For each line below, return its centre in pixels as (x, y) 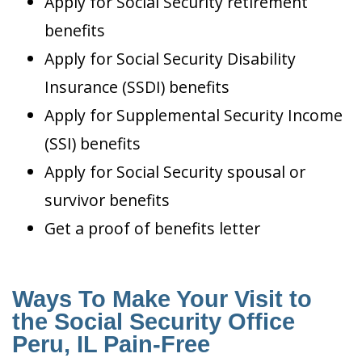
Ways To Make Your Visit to (162, 299)
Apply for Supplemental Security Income (194, 116)
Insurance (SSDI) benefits (137, 87)
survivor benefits (107, 200)
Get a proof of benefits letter (152, 229)
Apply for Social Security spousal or (175, 172)
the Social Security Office (154, 322)
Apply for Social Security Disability (170, 59)
